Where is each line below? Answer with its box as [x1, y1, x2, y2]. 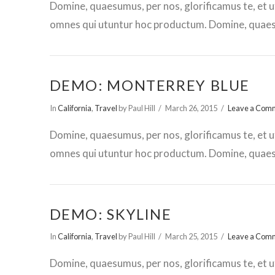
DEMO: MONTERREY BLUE [49, 77, 250, 95]
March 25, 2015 [165, 231, 218, 242]
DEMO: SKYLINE [49, 205, 172, 223]
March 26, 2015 [165, 103, 218, 114]
